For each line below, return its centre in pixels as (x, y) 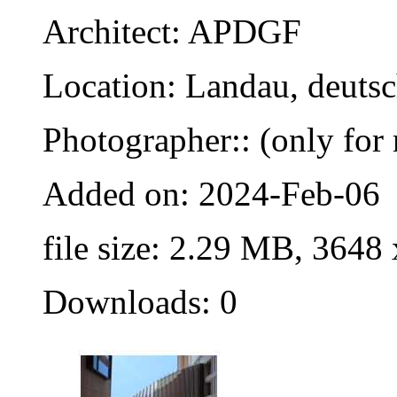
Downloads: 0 (140, 302)
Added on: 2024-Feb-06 (211, 194)
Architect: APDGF (172, 32)
